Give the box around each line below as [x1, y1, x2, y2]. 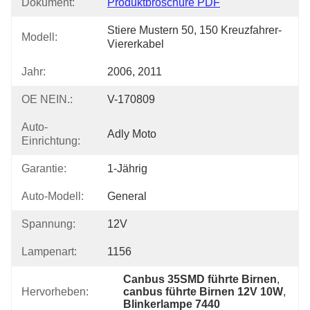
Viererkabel [107, 38, 164, 50]
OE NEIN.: [21, 93, 73, 105]
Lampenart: [21, 246, 77, 257]
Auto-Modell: [21, 190, 84, 202]
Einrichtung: [21, 135, 80, 147]
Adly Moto [107, 128, 156, 140]
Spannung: [21, 218, 75, 230]
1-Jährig [107, 163, 147, 174]
